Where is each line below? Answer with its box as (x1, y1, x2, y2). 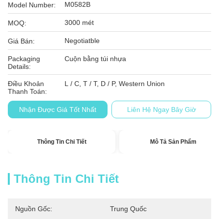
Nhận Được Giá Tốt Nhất (19, 106, 96, 113)
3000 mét (65, 19, 94, 26)
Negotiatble (65, 37, 100, 44)
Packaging (8, 55, 40, 63)
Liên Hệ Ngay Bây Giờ (127, 106, 196, 113)
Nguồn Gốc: (15, 205, 52, 213)
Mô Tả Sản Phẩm (150, 138, 197, 145)
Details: (8, 63, 31, 70)
